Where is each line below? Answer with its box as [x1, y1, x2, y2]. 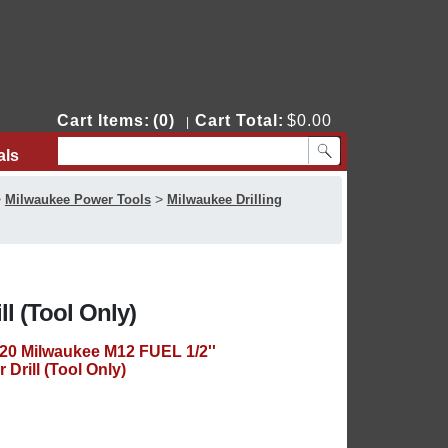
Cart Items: [56, 112, 150, 129]
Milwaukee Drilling [166, 192, 282, 207]
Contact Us [68, 147, 154, 164]
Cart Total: [194, 112, 284, 129]
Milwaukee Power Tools [4, 192, 151, 207]
